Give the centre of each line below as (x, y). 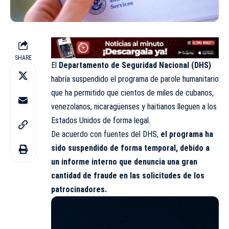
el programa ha (187, 134)
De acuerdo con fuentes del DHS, (106, 134)
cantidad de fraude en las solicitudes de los (128, 175)
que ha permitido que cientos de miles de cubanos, (132, 93)
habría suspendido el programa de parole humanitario (135, 79)
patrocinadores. (79, 189)
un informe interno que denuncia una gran (124, 162)
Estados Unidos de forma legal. (101, 120)
